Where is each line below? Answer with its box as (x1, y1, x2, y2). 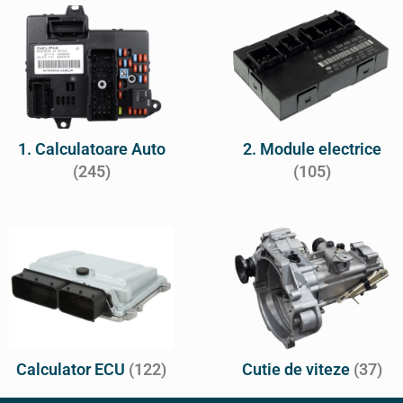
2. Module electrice (242, 139, 381, 158)
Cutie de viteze (241, 360, 354, 380)
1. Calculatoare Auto (17, 139, 166, 158)
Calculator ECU (16, 360, 129, 380)
